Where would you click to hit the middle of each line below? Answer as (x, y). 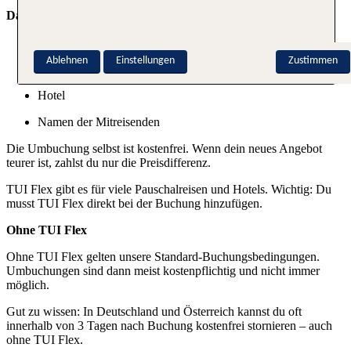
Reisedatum (67, 42)
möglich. (28, 284)
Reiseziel (60, 68)
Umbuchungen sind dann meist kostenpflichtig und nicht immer (163, 270)
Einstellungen (146, 60)
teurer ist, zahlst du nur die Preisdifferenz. (109, 162)
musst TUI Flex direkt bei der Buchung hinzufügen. (134, 203)
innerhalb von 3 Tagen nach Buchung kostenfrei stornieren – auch (169, 325)
